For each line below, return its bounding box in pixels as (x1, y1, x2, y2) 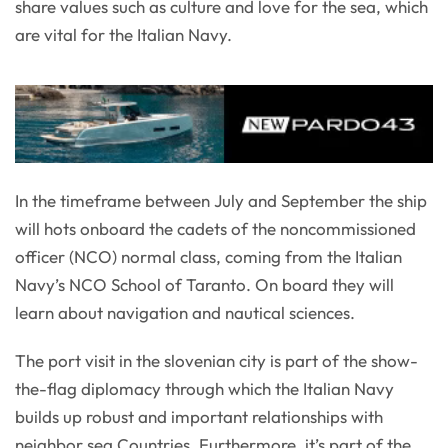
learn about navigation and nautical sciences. (15, 302, 355, 324)
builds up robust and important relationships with (15, 406, 383, 428)
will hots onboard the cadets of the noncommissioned (15, 218, 416, 240)
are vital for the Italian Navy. (15, 23, 232, 45)
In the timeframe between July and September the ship (15, 190, 427, 212)
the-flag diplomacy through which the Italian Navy (15, 378, 394, 400)
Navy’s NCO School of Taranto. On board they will (15, 274, 394, 296)
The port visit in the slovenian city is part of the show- (15, 350, 418, 372)
